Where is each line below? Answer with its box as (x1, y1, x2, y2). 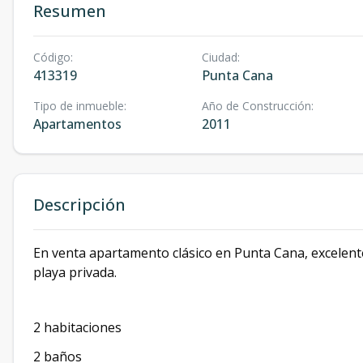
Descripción (33, 194, 126, 216)
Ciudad (201, 49, 237, 65)
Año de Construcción (201, 98, 311, 113)
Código (33, 49, 70, 65)
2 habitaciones (33, 318, 122, 336)
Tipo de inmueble (33, 98, 124, 113)
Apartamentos (33, 115, 122, 133)
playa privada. (33, 263, 117, 281)
